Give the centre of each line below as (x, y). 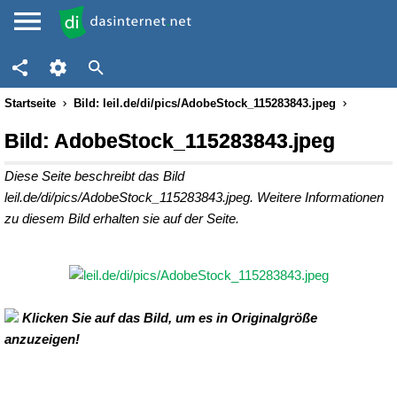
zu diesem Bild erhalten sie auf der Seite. (122, 218)
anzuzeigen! (42, 339)
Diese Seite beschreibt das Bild (94, 176)
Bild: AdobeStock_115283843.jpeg (170, 141)
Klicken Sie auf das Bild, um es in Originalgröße (168, 318)
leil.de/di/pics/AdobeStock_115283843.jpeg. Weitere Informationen (194, 197)
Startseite (30, 103)
